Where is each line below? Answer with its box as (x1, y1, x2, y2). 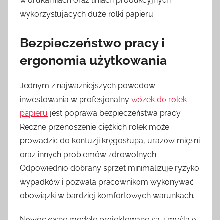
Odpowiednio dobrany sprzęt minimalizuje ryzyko (20, 163, 199, 173)
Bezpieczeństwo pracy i (20, 35, 165, 50)
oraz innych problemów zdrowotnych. (20, 149, 158, 159)
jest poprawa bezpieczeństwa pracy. (48, 108, 182, 118)
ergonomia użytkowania (20, 53, 167, 68)
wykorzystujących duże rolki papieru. (20, 9, 155, 19)
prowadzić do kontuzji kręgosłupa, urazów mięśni (20, 136, 200, 145)
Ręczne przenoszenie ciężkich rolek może (20, 122, 169, 132)
